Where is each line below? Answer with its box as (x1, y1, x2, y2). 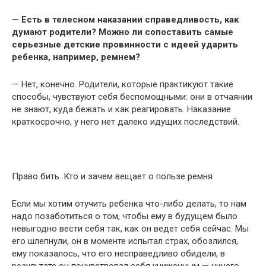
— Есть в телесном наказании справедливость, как (12, 14, 239, 25)
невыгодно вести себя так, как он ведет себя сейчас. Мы (12, 223, 249, 234)
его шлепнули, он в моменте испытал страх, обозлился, (12, 236, 238, 246)
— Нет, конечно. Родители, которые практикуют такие (12, 79, 233, 90)
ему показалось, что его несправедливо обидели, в (12, 248, 225, 259)
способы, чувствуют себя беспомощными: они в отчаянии (12, 91, 252, 102)
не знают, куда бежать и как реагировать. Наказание (12, 104, 231, 115)
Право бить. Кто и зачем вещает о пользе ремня (12, 171, 213, 182)
